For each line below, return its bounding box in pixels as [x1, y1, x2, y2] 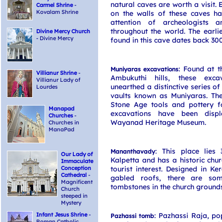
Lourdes [36, 83, 57, 90]
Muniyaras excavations [111, 65, 179, 73]
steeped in [61, 192, 88, 199]
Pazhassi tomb [111, 212, 154, 220]
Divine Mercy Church [36, 28, 90, 35]
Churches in [49, 119, 79, 126]
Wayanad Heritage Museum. [111, 118, 206, 127]
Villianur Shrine [36, 69, 77, 76]
